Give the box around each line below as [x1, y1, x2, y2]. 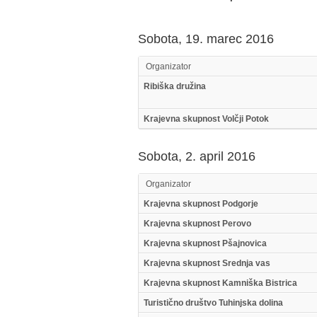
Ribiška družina [143, 81, 206, 91]
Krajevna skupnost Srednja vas [143, 258, 270, 268]
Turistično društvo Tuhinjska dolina [143, 298, 283, 308]
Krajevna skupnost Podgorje [143, 199, 258, 209]
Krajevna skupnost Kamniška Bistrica [143, 278, 297, 288]
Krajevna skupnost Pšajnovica [143, 238, 267, 248]
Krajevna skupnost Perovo [143, 219, 251, 229]
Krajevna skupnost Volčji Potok [143, 114, 269, 124]
